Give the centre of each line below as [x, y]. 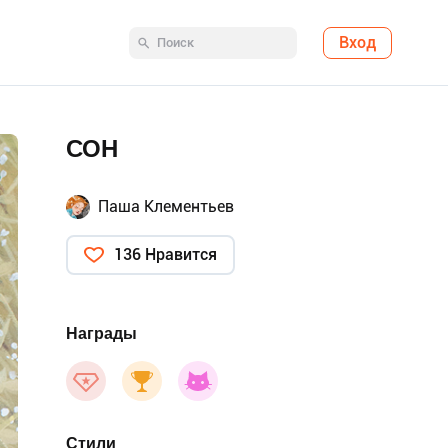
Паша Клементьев [166, 206]
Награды [101, 333]
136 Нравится [165, 254]
